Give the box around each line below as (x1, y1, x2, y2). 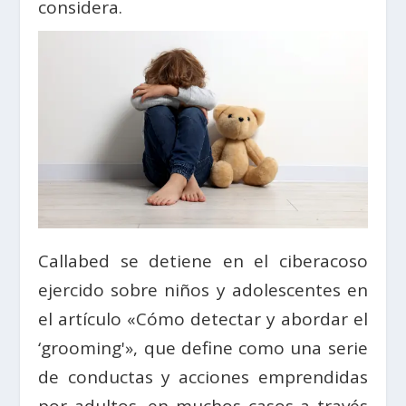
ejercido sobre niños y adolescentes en (38, 278, 368, 303)
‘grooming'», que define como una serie (38, 336, 368, 361)
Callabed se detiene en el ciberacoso (38, 249, 368, 274)
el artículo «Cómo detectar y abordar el (38, 307, 368, 332)
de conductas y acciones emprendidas (38, 365, 368, 390)
